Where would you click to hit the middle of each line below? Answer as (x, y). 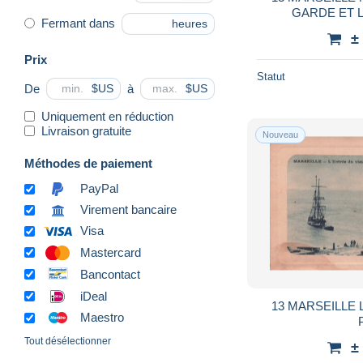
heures (190, 24)
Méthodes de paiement (88, 163)
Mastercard (111, 252)
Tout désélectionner (68, 342)
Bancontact (110, 274)
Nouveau (280, 134)
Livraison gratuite (86, 130)
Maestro (102, 318)
